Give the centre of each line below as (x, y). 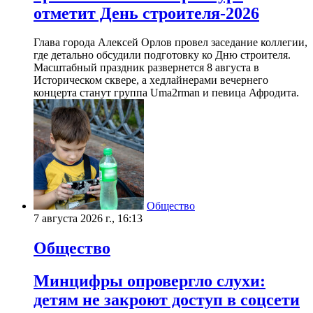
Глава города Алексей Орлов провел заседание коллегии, (170, 43)
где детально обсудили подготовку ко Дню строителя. (162, 55)
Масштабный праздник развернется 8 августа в (146, 68)
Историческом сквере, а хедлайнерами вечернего (151, 80)
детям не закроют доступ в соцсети (167, 300)
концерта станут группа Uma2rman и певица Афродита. (166, 93)
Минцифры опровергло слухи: (150, 281)
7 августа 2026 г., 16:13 (88, 219)
